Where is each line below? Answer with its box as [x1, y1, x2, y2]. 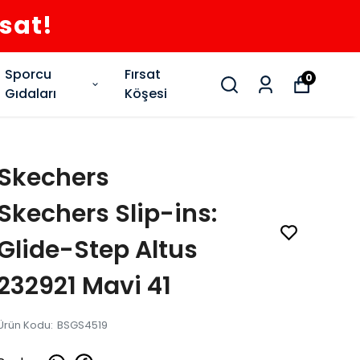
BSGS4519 [57, 317, 108, 333]
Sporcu [4, 65, 51, 84]
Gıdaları [4, 84, 56, 103]
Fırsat [125, 65, 162, 84]
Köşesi [125, 84, 168, 103]
